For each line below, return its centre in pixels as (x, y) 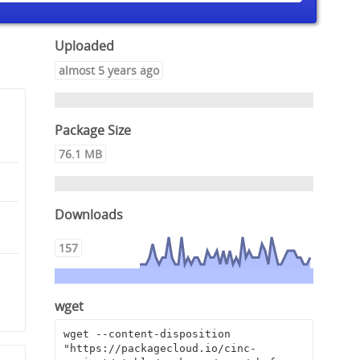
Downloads (89, 214)
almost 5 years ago (109, 70)
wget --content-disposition (147, 334)
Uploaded (85, 46)
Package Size (93, 130)
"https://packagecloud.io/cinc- (160, 349)
